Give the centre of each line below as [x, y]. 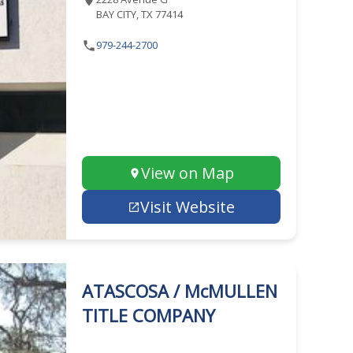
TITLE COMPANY [148, 315]
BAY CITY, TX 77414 [139, 14]
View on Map [187, 173]
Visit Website [187, 207]
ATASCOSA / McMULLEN [179, 291]
